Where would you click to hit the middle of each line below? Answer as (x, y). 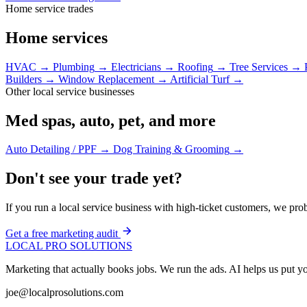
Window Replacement (106, 79)
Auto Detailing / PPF (51, 149)
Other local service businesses (70, 91)
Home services (57, 37)
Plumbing (74, 66)
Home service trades (49, 8)
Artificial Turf (200, 79)
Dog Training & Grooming (171, 149)
